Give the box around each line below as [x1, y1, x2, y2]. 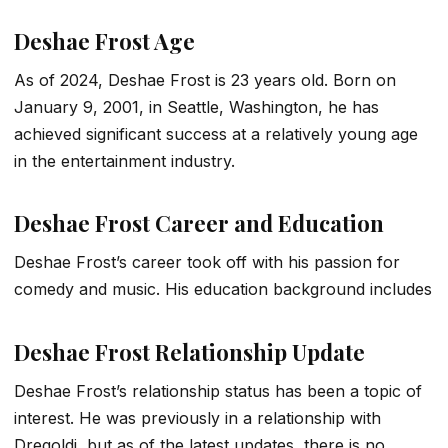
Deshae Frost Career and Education [14, 208, 384, 239]
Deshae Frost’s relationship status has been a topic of [14, 380, 422, 401]
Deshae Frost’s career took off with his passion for [14, 252, 400, 273]
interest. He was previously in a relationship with [14, 407, 381, 428]
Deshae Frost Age [14, 25, 195, 56]
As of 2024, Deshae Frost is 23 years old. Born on [14, 70, 396, 91]
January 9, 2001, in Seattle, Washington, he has [14, 97, 379, 118]
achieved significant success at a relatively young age [14, 124, 418, 145]
